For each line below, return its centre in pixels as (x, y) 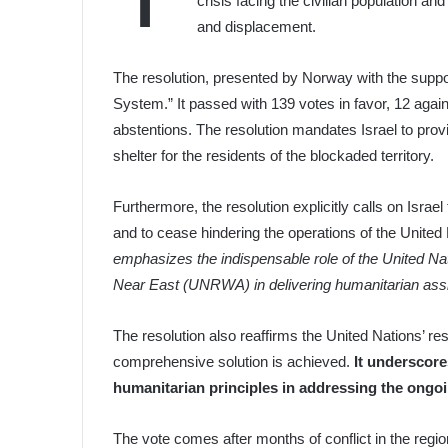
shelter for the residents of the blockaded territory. (274, 155)
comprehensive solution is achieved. (234, 361)
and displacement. (257, 26)
